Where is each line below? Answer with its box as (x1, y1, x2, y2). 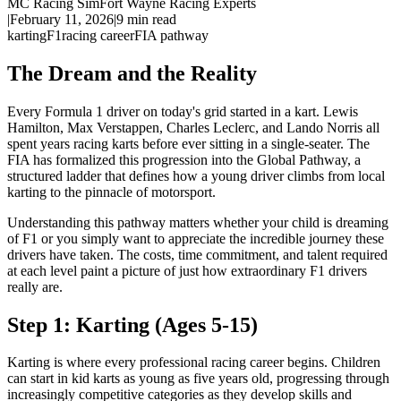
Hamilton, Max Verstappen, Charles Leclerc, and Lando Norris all (7, 119, 380, 135)
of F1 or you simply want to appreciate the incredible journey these (7, 230, 384, 246)
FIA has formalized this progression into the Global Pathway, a (7, 151, 361, 167)
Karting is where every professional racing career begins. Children (7, 354, 380, 371)
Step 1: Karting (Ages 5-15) (7, 312, 258, 337)
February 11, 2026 (10, 11, 114, 27)
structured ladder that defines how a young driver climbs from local (7, 167, 385, 183)
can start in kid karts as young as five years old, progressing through (7, 371, 389, 387)
